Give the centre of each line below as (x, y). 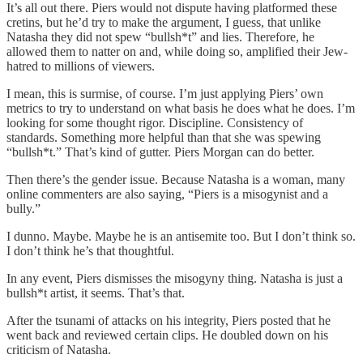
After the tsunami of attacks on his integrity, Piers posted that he (169, 321)
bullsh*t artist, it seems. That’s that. (96, 293)
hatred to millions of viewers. (81, 66)
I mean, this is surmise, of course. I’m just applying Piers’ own (165, 94)
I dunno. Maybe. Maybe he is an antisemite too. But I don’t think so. (181, 237)
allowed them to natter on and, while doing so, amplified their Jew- (177, 52)
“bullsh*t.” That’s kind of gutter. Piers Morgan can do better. (160, 152)
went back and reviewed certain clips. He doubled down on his (167, 335)
